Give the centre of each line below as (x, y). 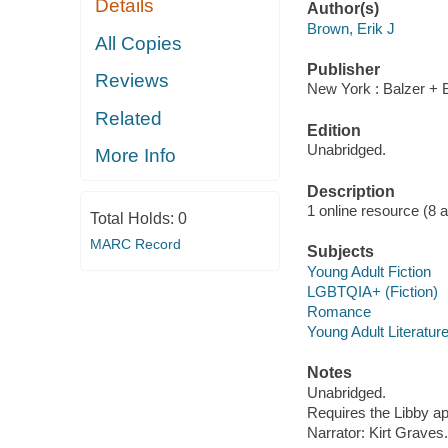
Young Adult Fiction (368, 271)
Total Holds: (133, 218)
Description (350, 191)
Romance (338, 311)
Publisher (343, 69)
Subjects (340, 252)
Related (129, 118)
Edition (333, 130)
